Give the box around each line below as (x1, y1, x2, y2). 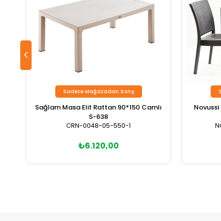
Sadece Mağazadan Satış (63, 88, 134, 95)
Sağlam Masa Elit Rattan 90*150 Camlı (35, 103, 162, 112)
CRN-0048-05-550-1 (66, 121, 131, 130)
